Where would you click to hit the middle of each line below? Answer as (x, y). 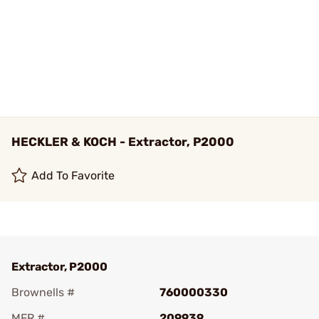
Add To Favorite (73, 176)
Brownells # (43, 292)
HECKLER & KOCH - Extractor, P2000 (123, 142)
